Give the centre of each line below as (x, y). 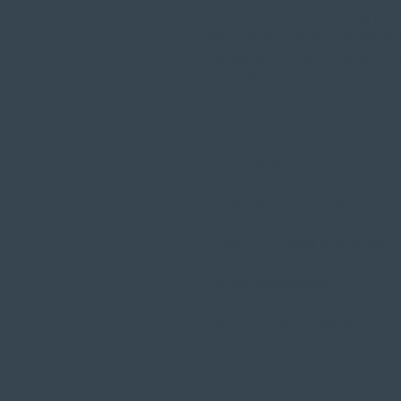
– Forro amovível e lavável (279, 324)
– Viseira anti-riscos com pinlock (297, 242)
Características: (247, 119)
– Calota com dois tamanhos (287, 201)
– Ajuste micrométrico (266, 283)
